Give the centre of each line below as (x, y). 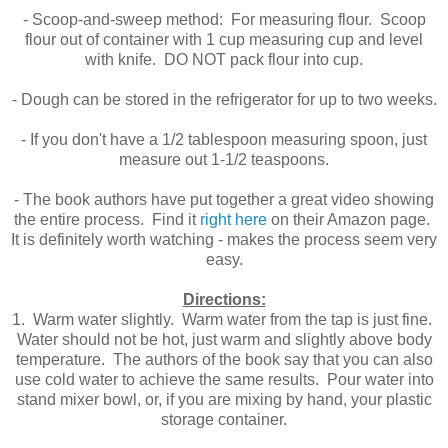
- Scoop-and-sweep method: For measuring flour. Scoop (224, 20)
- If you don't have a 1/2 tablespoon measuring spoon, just (224, 140)
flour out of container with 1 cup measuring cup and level (224, 40)
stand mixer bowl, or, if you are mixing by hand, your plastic (224, 400)
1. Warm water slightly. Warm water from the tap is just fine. (224, 320)
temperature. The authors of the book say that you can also (224, 360)
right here (233, 220)
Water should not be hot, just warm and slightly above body (224, 340)
